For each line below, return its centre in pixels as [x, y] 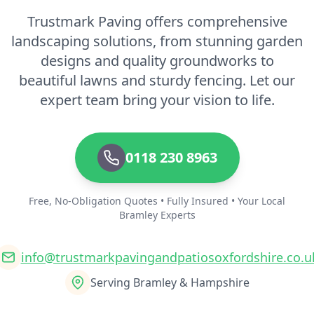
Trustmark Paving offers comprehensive [157, 22]
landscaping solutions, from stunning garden [157, 41]
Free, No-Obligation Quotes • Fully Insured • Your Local [157, 201]
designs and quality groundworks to [157, 61]
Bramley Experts [157, 215]
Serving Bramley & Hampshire [170, 283]
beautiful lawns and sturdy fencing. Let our [157, 81]
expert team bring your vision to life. [157, 100]
